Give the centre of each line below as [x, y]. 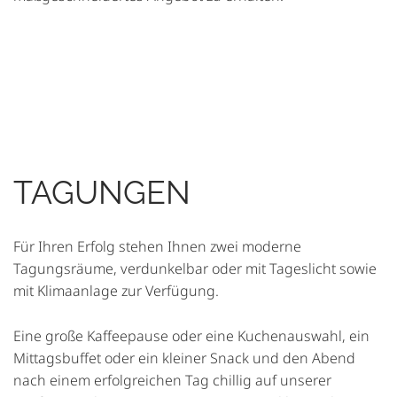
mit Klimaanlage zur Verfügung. [116, 291]
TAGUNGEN [102, 193]
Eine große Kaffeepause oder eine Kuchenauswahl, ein [191, 336]
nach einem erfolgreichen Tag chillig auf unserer [172, 381]
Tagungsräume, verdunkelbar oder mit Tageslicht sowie [195, 269]
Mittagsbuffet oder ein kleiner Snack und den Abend [184, 358]
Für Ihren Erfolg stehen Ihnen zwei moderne [157, 247]
